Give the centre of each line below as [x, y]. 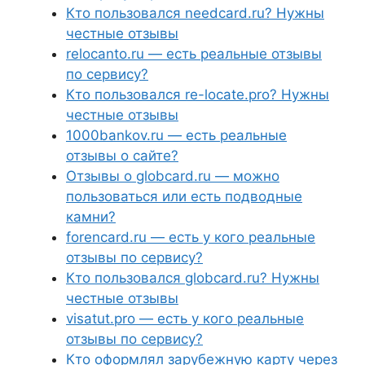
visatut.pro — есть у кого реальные [185, 319]
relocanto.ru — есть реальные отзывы [194, 54]
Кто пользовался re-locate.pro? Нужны [198, 95]
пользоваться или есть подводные [184, 196]
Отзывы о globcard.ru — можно [173, 176]
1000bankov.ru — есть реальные [176, 135]
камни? [91, 217]
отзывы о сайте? [122, 156]
